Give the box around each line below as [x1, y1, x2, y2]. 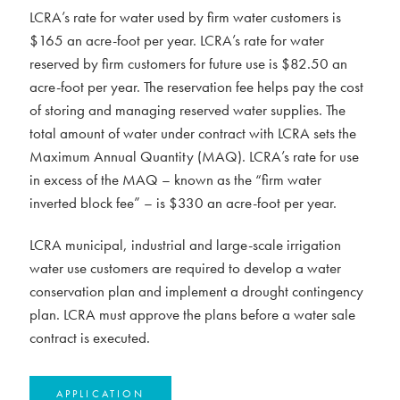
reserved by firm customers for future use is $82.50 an [29, 54, 347, 73]
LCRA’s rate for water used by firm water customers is [29, 7, 341, 27]
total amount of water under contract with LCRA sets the [29, 123, 356, 143]
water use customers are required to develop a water [29, 258, 341, 278]
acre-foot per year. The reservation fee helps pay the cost [29, 77, 363, 96]
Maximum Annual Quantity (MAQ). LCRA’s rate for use [29, 146, 359, 166]
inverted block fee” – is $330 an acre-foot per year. [29, 193, 337, 212]
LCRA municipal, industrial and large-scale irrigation [29, 235, 341, 254]
